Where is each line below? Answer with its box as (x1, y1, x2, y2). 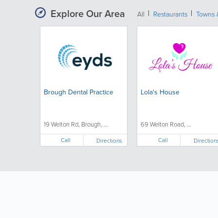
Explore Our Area (51, 6, 125, 21)
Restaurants (153, 9, 187, 20)
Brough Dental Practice (43, 87, 113, 98)
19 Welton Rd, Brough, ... (43, 120, 108, 129)
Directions (96, 136, 123, 145)
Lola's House (140, 87, 180, 98)
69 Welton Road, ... (140, 120, 191, 129)
